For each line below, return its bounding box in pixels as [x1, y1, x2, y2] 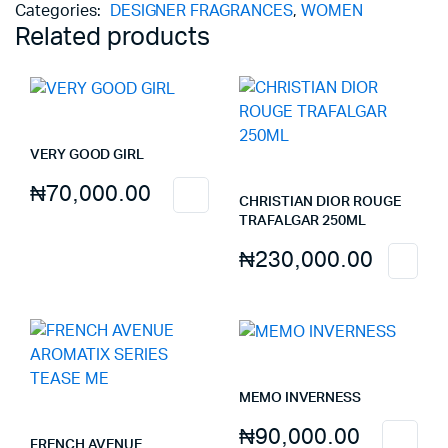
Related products [15, 24, 210, 50]
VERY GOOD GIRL [30, 147, 145, 162]
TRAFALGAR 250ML [239, 213, 366, 228]
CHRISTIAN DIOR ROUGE [239, 194, 401, 209]
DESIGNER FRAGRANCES [109, 2, 294, 19]
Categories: [15, 2, 105, 19]
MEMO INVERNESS [239, 390, 362, 405]
